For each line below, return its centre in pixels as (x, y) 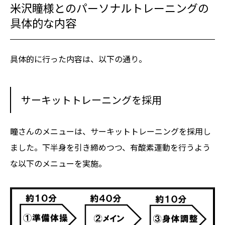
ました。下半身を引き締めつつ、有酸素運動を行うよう (110, 147)
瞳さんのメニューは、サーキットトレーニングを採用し (110, 131)
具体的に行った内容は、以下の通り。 (78, 59)
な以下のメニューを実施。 (58, 163)
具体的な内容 (43, 23)
